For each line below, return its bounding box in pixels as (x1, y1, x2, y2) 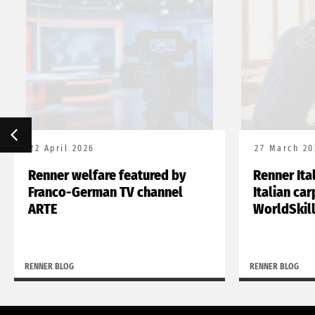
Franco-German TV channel (28, 183, 183, 200)
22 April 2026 (30, 143, 95, 153)
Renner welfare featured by (28, 166, 186, 184)
